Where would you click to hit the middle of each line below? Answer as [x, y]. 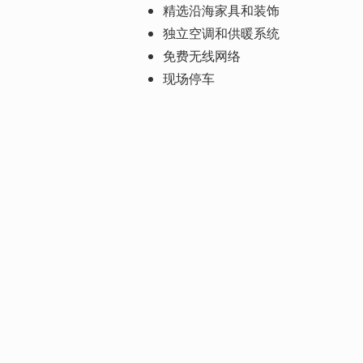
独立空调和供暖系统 [221, 33]
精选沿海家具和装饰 [221, 10]
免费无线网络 [202, 56]
